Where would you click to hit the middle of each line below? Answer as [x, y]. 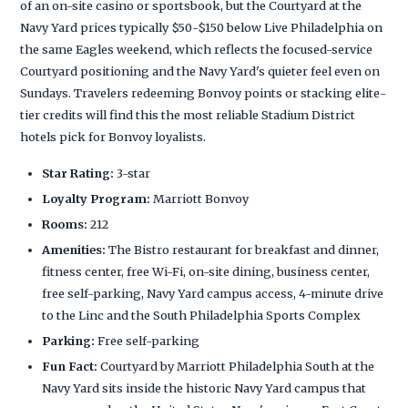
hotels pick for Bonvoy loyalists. [113, 136]
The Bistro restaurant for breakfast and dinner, [243, 249]
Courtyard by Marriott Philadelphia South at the [236, 366]
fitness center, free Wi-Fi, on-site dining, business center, [206, 271]
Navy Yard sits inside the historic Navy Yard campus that [204, 388]
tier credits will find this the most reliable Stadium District [188, 114]
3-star [133, 173]
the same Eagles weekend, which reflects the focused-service [197, 49]
